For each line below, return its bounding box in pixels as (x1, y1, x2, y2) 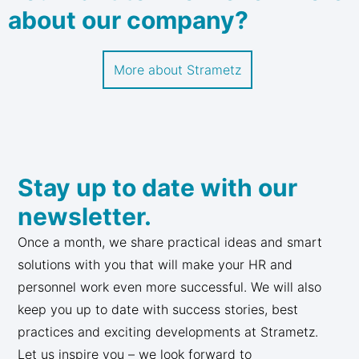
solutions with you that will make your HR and (18, 256, 293, 272)
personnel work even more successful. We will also (18, 278, 322, 295)
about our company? (8, 6, 248, 34)
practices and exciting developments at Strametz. (18, 323, 319, 340)
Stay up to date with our (18, 172, 298, 202)
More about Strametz (114, 62, 241, 78)
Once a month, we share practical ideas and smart (18, 233, 323, 250)
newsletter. (18, 201, 152, 231)
